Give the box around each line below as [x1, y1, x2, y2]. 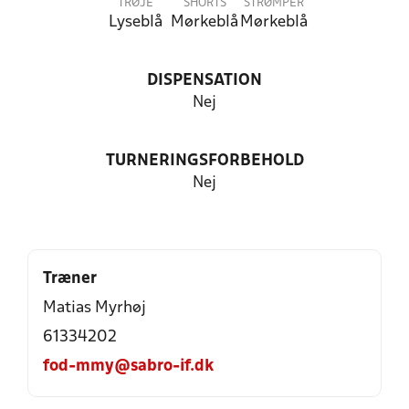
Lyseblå [108, 15, 163, 30]
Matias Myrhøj [43, 300, 146, 316]
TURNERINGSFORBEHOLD [105, 153, 304, 169]
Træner [43, 271, 97, 287]
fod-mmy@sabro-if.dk [43, 359, 214, 374]
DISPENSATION [147, 73, 262, 89]
